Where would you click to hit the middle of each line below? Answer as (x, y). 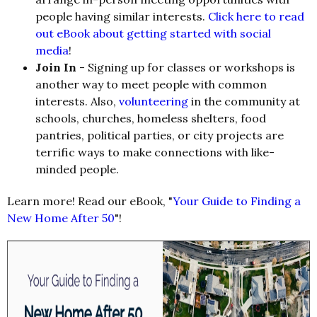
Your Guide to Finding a (237, 201)
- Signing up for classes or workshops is (186, 68)
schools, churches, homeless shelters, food (151, 119)
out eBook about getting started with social (153, 34)
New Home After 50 (61, 218)
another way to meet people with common (151, 85)
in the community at (244, 102)
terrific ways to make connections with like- (155, 152)
